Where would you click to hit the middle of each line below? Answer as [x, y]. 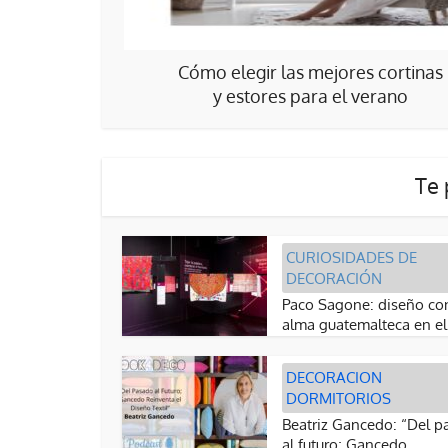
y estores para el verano [310, 96]
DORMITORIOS [338, 398]
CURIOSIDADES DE [351, 257]
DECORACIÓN [334, 278]
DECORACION [334, 377]
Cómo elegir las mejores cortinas [310, 72]
